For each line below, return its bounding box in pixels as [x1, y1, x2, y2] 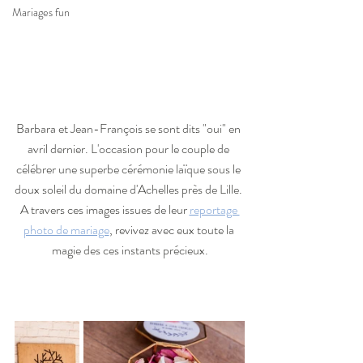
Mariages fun [12, 4, 70, 20]
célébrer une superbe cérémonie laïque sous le [16, 159, 243, 178]
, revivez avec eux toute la [109, 220, 237, 239]
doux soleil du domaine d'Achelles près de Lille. [15, 179, 245, 199]
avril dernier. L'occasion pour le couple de [28, 139, 232, 158]
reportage [189, 199, 240, 219]
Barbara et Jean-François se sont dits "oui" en [16, 118, 243, 138]
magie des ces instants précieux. [51, 240, 208, 259]
